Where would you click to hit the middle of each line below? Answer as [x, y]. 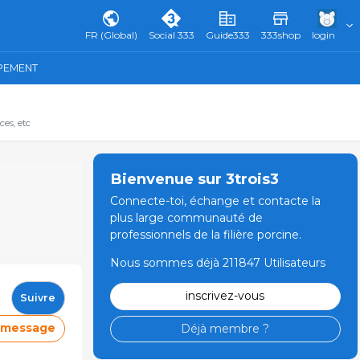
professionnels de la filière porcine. [205, 235]
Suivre [38, 298]
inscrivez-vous [225, 296]
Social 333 [171, 35]
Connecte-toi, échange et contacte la [215, 201]
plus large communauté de [186, 218]
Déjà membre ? [225, 328]
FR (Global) [111, 35]
